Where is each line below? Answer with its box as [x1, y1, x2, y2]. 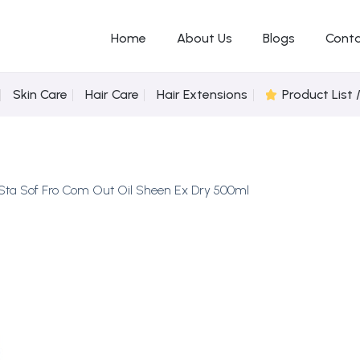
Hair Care [84, 86, 139, 102]
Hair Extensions [157, 86, 248, 102]
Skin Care [12, 86, 67, 102]
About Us [176, 31, 232, 46]
